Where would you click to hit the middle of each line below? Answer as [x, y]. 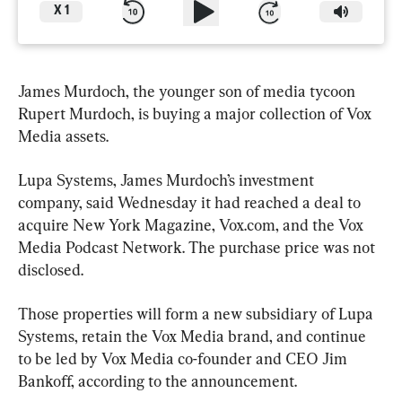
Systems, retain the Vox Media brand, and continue [194, 336]
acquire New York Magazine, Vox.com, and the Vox [192, 224]
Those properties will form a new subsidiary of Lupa [197, 313]
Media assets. [63, 135]
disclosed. [51, 269]
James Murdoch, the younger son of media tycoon [188, 91]
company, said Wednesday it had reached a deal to [191, 202]
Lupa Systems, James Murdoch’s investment [168, 179]
